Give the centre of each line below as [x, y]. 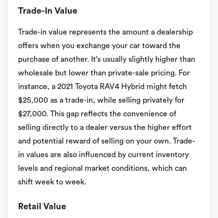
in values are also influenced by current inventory [103, 155]
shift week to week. [52, 182]
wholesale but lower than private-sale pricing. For [104, 73]
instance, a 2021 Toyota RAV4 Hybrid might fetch [102, 87]
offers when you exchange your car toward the [99, 46]
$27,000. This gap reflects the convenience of [97, 114]
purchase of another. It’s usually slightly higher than [107, 59]
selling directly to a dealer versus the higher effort [105, 127]
